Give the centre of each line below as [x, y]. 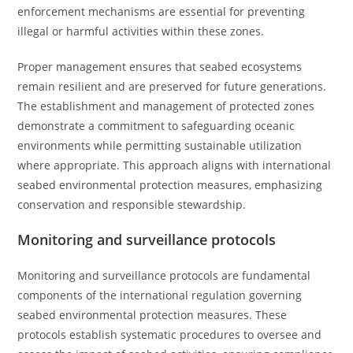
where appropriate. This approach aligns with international [175, 165]
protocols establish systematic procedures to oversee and [170, 334]
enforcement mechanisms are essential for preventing [162, 11]
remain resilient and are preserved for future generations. [172, 86]
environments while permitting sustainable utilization [160, 145]
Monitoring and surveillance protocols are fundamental [164, 275]
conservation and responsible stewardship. [132, 204]
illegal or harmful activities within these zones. [141, 31]
